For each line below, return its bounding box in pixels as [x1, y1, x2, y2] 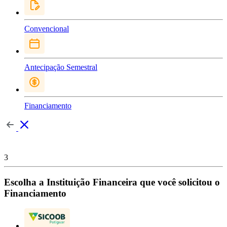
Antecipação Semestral [24, 63, 97, 71]
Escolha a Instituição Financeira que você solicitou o [4, 176, 220, 187]
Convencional [24, 24, 69, 33]
